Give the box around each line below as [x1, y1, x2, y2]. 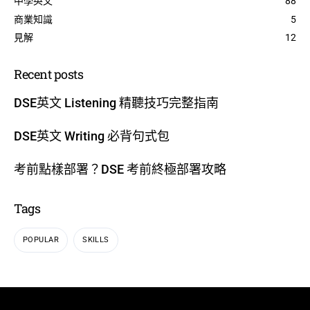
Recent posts [14, 65, 84, 82]
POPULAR [23, 235, 60, 245]
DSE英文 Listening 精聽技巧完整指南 [14, 95, 219, 110]
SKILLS [82, 235, 109, 245]
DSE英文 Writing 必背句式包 [14, 128, 170, 143]
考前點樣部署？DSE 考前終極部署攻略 [14, 161, 226, 176]
